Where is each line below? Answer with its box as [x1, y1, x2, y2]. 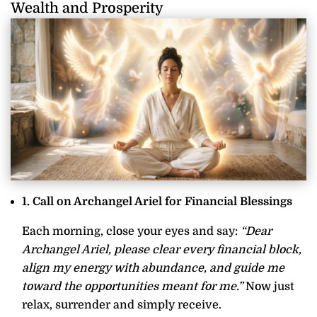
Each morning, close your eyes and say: [22, 224, 241, 238]
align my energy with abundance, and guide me [22, 261, 284, 275]
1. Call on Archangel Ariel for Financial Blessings [22, 195, 292, 208]
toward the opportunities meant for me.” [22, 279, 243, 293]
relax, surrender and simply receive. [22, 298, 221, 311]
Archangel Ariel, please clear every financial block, [22, 243, 301, 256]
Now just [243, 279, 294, 293]
